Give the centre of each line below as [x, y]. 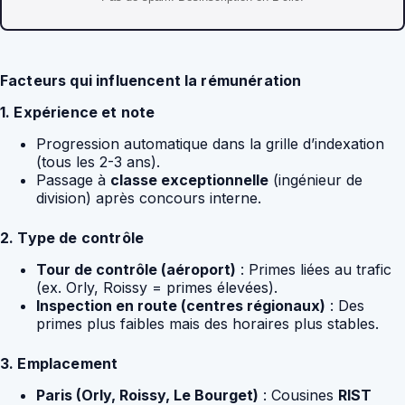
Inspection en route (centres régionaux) [181, 305]
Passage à [73, 179]
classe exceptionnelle [189, 179]
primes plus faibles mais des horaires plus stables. [207, 323]
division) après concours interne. [149, 198]
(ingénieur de [316, 179]
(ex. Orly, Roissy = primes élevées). [157, 287]
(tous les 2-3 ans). [98, 161]
